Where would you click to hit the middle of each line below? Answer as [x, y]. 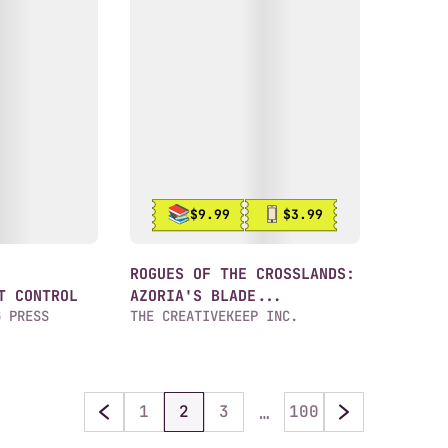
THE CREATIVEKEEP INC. [214, 316]
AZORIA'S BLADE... [206, 296]
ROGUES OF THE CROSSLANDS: [242, 274]
